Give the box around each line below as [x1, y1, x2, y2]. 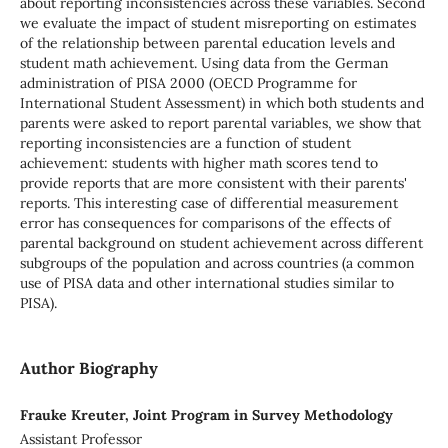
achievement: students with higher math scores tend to [19, 154, 378, 173]
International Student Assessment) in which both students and [19, 94, 424, 113]
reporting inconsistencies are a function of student [19, 134, 351, 153]
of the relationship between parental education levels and [19, 34, 395, 53]
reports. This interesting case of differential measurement [19, 194, 398, 213]
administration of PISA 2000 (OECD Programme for [19, 74, 357, 93]
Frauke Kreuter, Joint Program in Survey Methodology [19, 406, 393, 425]
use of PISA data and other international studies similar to [19, 274, 394, 293]
